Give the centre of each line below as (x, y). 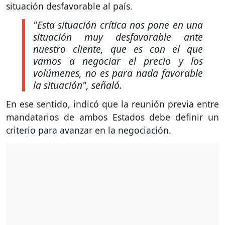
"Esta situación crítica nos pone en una (118, 25)
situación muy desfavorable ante (118, 37)
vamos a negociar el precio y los (118, 61)
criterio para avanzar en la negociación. (89, 130)
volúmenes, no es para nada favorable (118, 73)
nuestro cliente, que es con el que (118, 49)
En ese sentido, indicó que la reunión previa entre (113, 104)
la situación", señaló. (78, 85)
